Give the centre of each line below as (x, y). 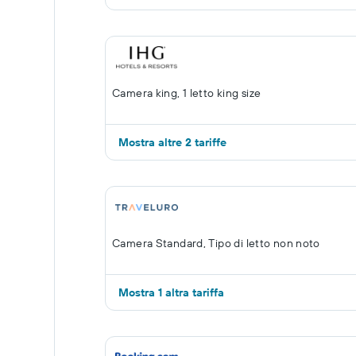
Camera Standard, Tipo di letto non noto (216, 243)
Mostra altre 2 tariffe (172, 142)
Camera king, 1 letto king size (187, 93)
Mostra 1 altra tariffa (171, 292)
